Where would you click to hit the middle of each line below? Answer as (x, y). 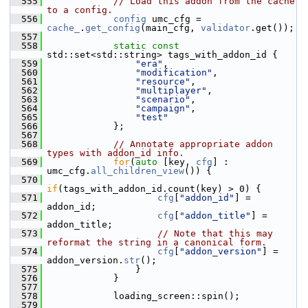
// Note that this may (215, 233)
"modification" (174, 73)
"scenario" (163, 99)
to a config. (80, 10)
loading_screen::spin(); (141, 296)
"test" (152, 117)
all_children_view (137, 171)
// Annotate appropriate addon (193, 144)
